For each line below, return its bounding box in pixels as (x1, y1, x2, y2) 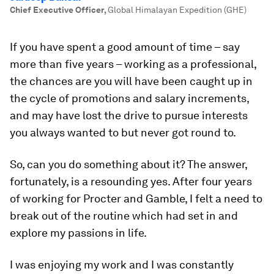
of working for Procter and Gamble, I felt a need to (10, 192, 262, 205)
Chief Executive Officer (10, 5, 104, 15)
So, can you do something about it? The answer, (10, 158, 247, 171)
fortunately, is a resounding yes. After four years (10, 175, 252, 188)
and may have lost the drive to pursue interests (10, 109, 248, 122)
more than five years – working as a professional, (10, 57, 256, 70)
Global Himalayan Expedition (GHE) (108, 5, 246, 15)
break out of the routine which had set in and (10, 209, 238, 222)
